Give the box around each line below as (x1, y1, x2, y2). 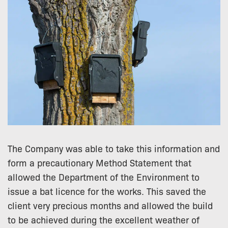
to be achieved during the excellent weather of (8, 213, 199, 225)
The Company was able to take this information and (8, 141, 220, 154)
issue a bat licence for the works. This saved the (8, 184, 206, 197)
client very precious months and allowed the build (8, 198, 213, 211)
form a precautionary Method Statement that (8, 156, 191, 168)
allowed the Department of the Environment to (8, 170, 199, 183)
